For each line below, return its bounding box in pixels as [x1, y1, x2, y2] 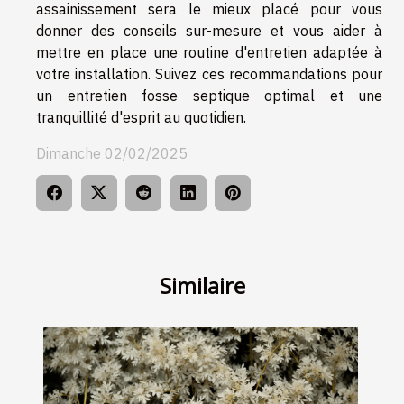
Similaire [159, 271, 245, 301]
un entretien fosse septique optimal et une [36, 86, 382, 105]
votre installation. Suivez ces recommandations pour [36, 64, 382, 83]
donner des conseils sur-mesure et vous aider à [36, 21, 382, 40]
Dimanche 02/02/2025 [36, 143, 188, 162]
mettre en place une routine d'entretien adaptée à [36, 42, 382, 61]
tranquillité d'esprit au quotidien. [36, 107, 246, 126]
